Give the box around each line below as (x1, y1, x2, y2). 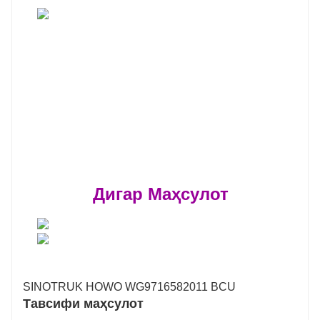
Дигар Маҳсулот (92, 184, 229, 204)
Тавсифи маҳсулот (23, 296, 144, 311)
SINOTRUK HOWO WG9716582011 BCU (23, 281, 236, 294)
